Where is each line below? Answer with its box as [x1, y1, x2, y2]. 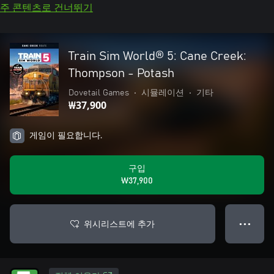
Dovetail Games [68, 89, 129, 97]
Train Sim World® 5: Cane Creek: [68, 50, 246, 62]
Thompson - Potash [68, 67, 174, 80]
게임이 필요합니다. [29, 131, 102, 140]
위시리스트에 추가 [84, 218, 155, 229]
